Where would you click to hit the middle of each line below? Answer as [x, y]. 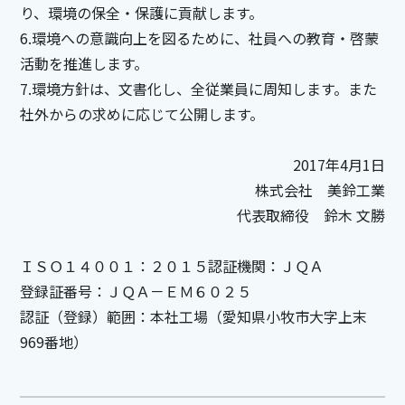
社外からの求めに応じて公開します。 [141, 113]
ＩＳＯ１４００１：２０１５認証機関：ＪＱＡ [171, 265]
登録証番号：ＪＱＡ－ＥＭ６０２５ [135, 291]
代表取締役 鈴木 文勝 [311, 215]
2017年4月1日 [339, 164]
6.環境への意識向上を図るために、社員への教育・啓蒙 [199, 38]
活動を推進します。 [84, 63]
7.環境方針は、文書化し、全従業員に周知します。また [198, 88]
